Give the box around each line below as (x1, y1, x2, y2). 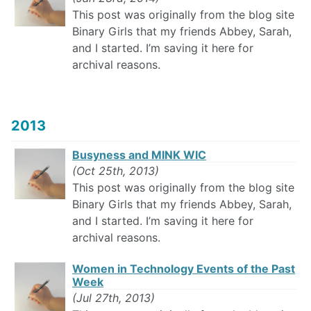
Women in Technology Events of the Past (72, 262, 295, 276)
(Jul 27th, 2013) (72, 291, 155, 305)
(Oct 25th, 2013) (72, 164, 159, 178)
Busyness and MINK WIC (72, 148, 206, 162)
